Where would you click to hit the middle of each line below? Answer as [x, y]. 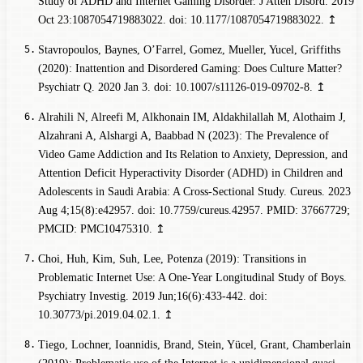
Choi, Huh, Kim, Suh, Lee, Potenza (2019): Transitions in [172, 259]
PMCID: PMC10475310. [95, 229]
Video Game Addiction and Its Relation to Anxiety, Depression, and [192, 155]
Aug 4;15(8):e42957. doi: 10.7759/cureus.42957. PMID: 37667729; [194, 211]
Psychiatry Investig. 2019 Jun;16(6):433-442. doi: [152, 297]
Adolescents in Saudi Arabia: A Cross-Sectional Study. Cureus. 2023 [194, 192]
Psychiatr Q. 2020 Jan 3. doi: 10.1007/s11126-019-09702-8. [175, 88]
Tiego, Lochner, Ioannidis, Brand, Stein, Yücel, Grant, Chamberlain [194, 345]
